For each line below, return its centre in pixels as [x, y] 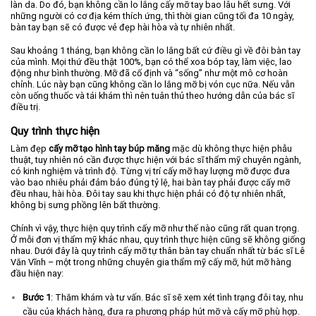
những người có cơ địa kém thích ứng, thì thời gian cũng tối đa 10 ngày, [152, 16]
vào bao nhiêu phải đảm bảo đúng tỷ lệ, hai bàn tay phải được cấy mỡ [150, 183]
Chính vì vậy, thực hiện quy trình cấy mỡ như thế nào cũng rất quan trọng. [155, 228]
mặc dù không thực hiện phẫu [231, 149]
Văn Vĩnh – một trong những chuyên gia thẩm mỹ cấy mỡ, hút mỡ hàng [151, 262]
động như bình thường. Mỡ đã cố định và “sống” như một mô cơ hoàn [149, 73]
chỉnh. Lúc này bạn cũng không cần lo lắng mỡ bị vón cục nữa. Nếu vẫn [153, 84]
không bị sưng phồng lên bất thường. [86, 205]
